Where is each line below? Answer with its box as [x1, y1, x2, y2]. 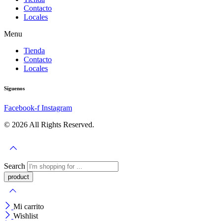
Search [4, 162, 27, 171]
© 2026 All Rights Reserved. [4, 120, 94, 129]
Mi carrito [13, 202, 44, 211]
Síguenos [4, 85, 25, 92]
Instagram [41, 104, 72, 112]
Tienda [24, 46, 45, 55]
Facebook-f [4, 104, 39, 112]
